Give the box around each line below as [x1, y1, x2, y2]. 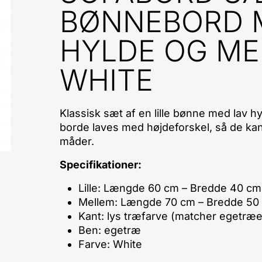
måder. [59, 135, 94, 147]
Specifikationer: [59, 158, 142, 171]
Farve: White [78, 238, 142, 250]
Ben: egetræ [78, 224, 141, 236]
